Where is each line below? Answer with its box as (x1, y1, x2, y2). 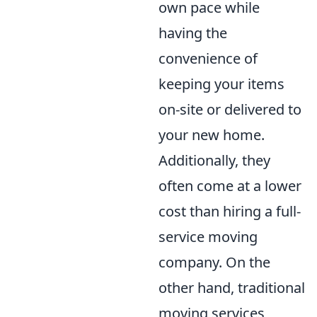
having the (158, 23, 227, 43)
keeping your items (158, 74, 284, 94)
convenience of (158, 49, 258, 69)
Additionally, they (158, 151, 270, 171)
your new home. (158, 125, 265, 145)
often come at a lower (158, 176, 301, 196)
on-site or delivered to (158, 100, 301, 120)
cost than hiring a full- (158, 202, 301, 221)
